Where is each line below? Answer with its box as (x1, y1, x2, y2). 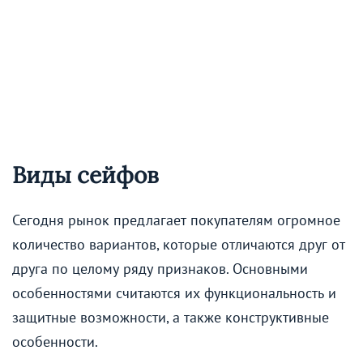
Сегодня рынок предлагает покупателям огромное (12, 211, 340, 230)
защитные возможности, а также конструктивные (12, 308, 329, 327)
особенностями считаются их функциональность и (12, 284, 336, 303)
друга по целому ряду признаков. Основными (12, 259, 308, 279)
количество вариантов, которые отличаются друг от (12, 235, 345, 254)
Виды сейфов (12, 160, 159, 190)
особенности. (12, 332, 98, 352)
